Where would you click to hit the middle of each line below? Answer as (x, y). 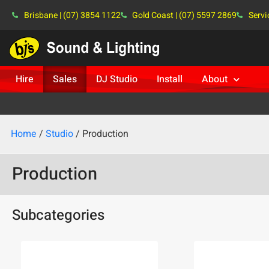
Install (170, 79)
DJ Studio (117, 79)
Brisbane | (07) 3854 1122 (72, 15)
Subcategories (58, 215)
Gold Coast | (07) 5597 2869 (184, 15)
